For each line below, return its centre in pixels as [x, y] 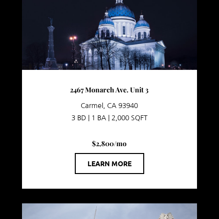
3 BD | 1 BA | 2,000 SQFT [109, 118]
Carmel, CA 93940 [109, 105]
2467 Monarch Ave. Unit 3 [109, 89]
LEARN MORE [109, 163]
